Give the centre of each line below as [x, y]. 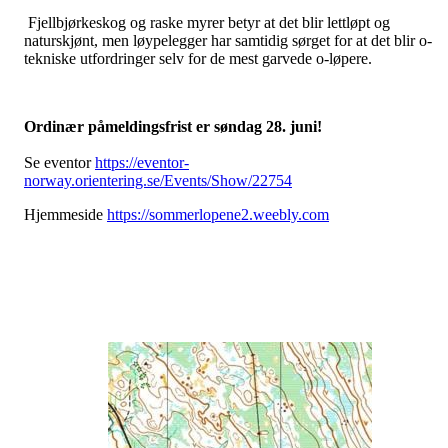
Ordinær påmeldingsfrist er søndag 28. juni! [173, 126]
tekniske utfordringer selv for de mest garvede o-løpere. [198, 58]
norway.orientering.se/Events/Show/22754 [158, 180]
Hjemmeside [65, 214]
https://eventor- [142, 162]
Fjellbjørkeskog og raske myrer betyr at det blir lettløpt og [207, 22]
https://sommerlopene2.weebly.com [218, 214]
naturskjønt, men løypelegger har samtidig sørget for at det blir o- [228, 40]
